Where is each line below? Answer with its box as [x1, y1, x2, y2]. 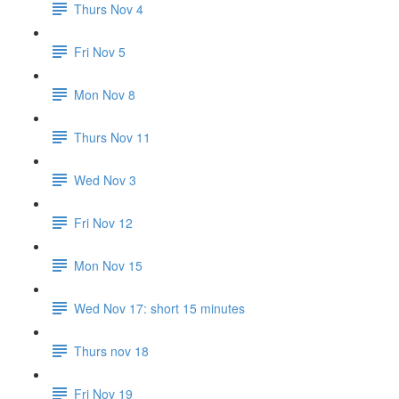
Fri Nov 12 [74, 213, 133, 232]
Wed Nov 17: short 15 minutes [74, 298, 245, 317]
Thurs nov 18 [74, 341, 149, 360]
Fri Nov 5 [74, 42, 126, 61]
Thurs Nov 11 [74, 127, 151, 146]
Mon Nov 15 [74, 256, 142, 274]
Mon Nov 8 [74, 85, 135, 103]
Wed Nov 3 [74, 170, 136, 189]
